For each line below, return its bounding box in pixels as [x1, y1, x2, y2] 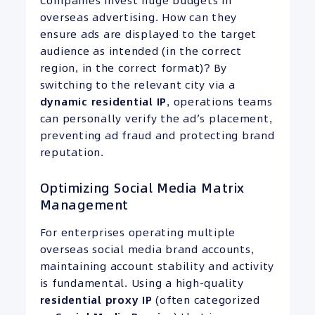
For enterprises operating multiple [39, 225, 236, 240]
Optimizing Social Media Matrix [39, 179, 245, 197]
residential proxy [39, 292, 142, 308]
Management [39, 195, 129, 214]
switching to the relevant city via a [39, 77, 236, 92]
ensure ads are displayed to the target [39, 26, 257, 41]
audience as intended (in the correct [39, 43, 242, 58]
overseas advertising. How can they [39, 9, 237, 25]
